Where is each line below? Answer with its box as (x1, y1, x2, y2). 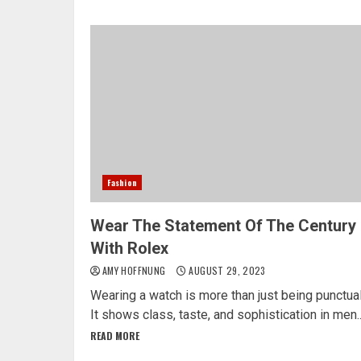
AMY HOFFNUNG (102, 263, 168, 277)
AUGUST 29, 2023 (186, 263, 266, 277)
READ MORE (90, 328, 139, 342)
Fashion (107, 176, 137, 189)
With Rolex (90, 238, 168, 258)
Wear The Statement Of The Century (90, 215, 356, 235)
